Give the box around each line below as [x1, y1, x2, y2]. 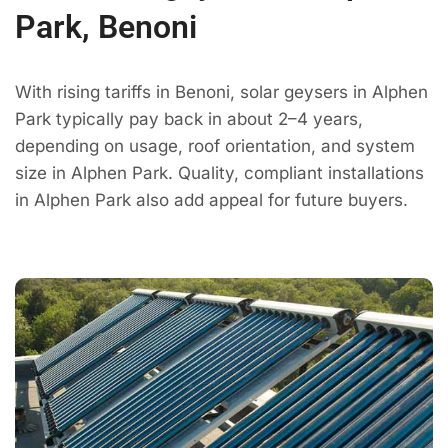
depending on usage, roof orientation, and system [15, 135, 415, 156]
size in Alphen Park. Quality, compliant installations [15, 162, 424, 183]
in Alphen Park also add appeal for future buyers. [15, 189, 408, 210]
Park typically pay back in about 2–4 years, [15, 108, 363, 129]
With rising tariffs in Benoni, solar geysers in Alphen [15, 81, 428, 102]
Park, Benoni [15, 7, 197, 46]
